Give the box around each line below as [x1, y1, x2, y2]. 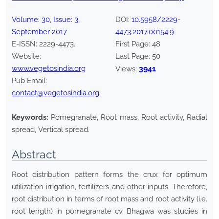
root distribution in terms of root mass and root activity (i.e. [12, 195, 207, 204]
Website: [12, 52, 41, 61]
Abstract [12, 148, 56, 161]
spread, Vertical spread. [12, 125, 89, 134]
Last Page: [115, 52, 152, 61]
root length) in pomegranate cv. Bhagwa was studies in [12, 207, 207, 216]
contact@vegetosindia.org [12, 88, 99, 98]
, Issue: [50, 15, 74, 24]
